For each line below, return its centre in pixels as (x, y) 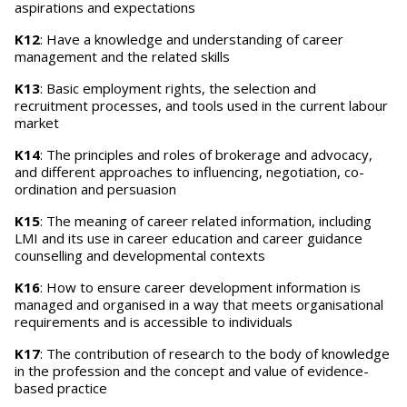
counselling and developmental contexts (140, 255)
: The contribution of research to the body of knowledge (215, 353)
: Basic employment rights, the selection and (178, 88)
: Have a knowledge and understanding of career (192, 39)
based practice (61, 388)
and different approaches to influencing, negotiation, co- (189, 172)
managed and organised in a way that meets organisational (199, 304)
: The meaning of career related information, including (206, 221)
